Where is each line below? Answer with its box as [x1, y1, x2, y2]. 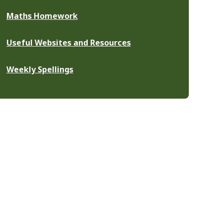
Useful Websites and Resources [6, 37, 131, 48]
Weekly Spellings [6, 63, 73, 75]
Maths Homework [6, 10, 78, 21]
